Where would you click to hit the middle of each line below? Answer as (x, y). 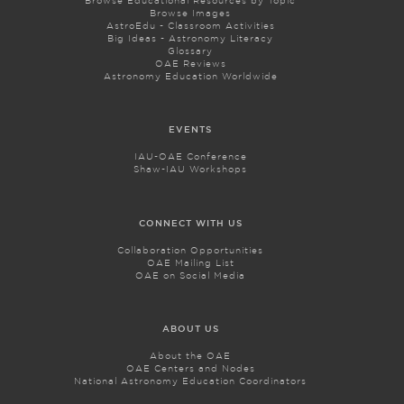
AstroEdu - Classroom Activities (190, 26)
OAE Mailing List (190, 262)
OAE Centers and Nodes (190, 368)
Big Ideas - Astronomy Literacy (191, 39)
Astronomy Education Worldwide (190, 77)
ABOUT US (190, 328)
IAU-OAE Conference (190, 157)
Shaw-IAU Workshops (191, 170)
